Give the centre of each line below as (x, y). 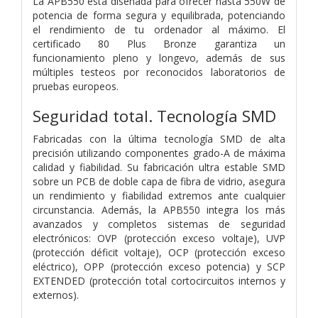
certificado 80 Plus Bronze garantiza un (159, 43)
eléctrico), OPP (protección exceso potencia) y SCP (159, 266)
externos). (56, 295)
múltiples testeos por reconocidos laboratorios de (159, 72)
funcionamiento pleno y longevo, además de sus (159, 57)
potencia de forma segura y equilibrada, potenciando (159, 15)
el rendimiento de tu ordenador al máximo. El (159, 29)
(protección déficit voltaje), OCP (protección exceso (159, 252)
